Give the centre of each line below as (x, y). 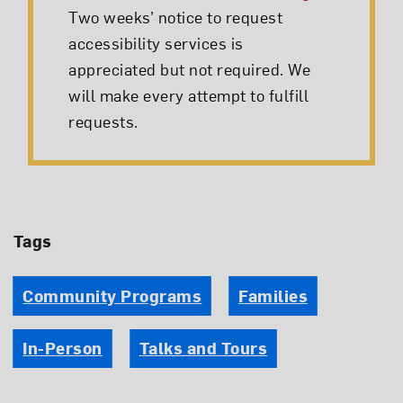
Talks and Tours (203, 348)
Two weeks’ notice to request (176, 16)
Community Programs (112, 295)
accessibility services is (156, 42)
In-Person (63, 348)
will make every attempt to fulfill (189, 94)
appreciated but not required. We (190, 68)
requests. (103, 121)
